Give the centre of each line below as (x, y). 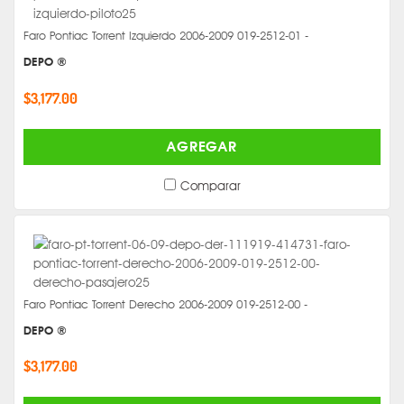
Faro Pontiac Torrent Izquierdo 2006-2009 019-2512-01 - (166, 35)
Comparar (210, 185)
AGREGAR (202, 146)
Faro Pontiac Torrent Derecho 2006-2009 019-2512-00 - (165, 304)
